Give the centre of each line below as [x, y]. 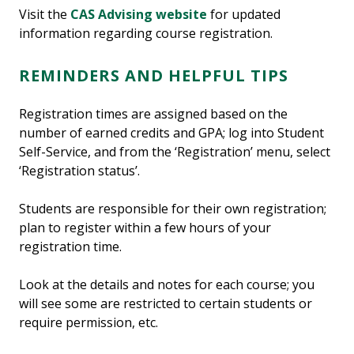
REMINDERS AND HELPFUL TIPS [154, 76]
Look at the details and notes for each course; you [167, 285]
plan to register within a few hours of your [145, 228]
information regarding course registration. [146, 34]
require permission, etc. [90, 323]
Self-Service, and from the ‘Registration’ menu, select [175, 152]
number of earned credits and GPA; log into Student [171, 133]
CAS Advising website [139, 15]
